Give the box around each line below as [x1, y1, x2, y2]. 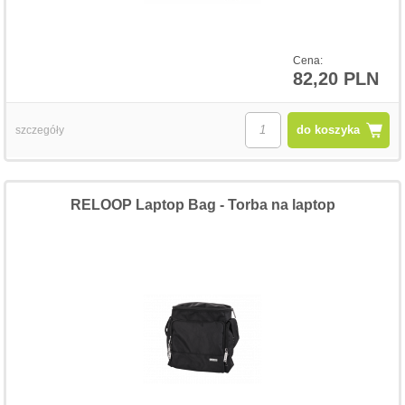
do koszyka [296, 122, 360, 137]
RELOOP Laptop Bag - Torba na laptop [70, 196, 335, 212]
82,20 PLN [292, 68, 379, 89]
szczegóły [15, 123, 65, 137]
